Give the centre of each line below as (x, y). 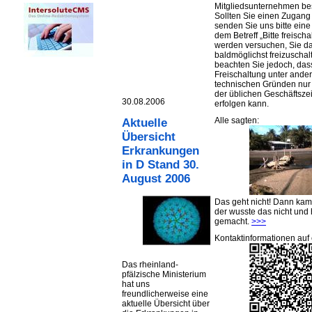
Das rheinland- (150, 265)
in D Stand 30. (161, 165)
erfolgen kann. (242, 104)
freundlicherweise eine (165, 294)
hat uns (136, 284)
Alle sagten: (237, 120)
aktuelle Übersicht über (166, 304)
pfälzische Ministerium (164, 275)
